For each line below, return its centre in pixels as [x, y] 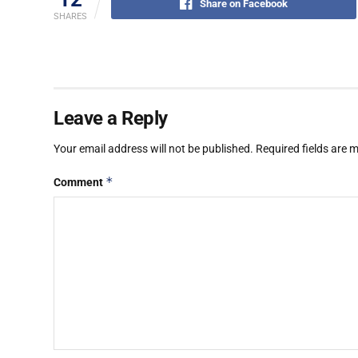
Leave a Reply [111, 118]
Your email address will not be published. [153, 148]
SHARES [70, 16]
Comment [80, 182]
